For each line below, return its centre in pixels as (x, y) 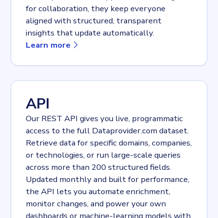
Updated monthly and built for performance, (108, 180)
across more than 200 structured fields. (99, 167)
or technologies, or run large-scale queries (103, 155)
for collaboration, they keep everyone (96, 8)
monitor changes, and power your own (96, 204)
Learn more (48, 45)
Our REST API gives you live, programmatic (105, 119)
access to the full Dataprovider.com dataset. (108, 131)
